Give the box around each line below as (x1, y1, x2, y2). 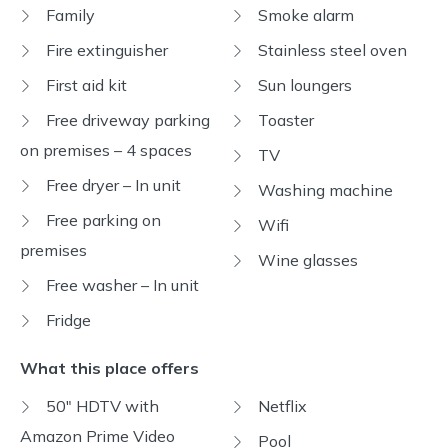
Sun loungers (254, 75, 352, 95)
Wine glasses (254, 250, 358, 270)
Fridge (42, 310, 91, 330)
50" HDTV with (42, 396, 159, 416)
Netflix (254, 396, 307, 416)
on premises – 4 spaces (20, 140, 192, 160)
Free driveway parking (42, 110, 210, 130)
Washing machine (254, 180, 393, 200)
